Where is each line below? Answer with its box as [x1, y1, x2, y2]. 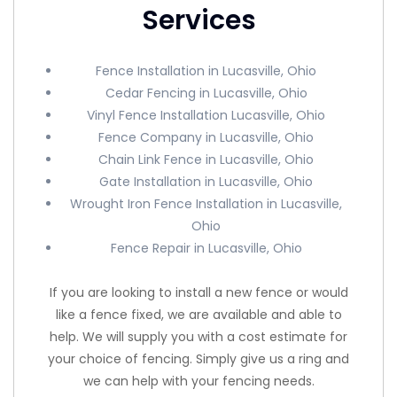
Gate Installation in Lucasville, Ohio [99, 173, 314, 191]
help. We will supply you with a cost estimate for [50, 327, 347, 346]
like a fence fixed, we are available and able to [55, 305, 342, 323]
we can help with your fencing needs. [82, 371, 315, 390]
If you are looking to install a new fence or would [49, 283, 348, 301]
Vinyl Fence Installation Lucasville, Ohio [87, 106, 326, 124]
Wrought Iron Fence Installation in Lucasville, [70, 195, 343, 213]
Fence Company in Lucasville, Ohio [98, 128, 315, 146]
